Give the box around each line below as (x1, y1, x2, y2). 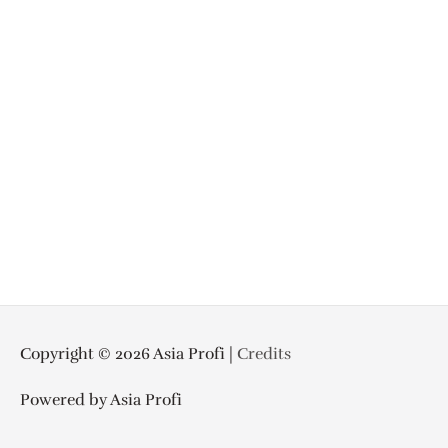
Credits (237, 342, 291, 364)
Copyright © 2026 (20, 342, 153, 364)
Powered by (20, 389, 110, 411)
